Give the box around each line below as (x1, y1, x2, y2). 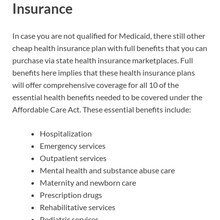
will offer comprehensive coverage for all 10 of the (12, 80, 179, 90)
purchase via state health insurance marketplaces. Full (12, 55, 193, 65)
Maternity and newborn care (40, 178, 136, 188)
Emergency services (40, 141, 106, 151)
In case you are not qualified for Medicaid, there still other (12, 31, 205, 41)
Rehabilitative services (40, 202, 115, 212)
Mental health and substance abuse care (40, 165, 175, 175)
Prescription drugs (40, 190, 102, 200)
